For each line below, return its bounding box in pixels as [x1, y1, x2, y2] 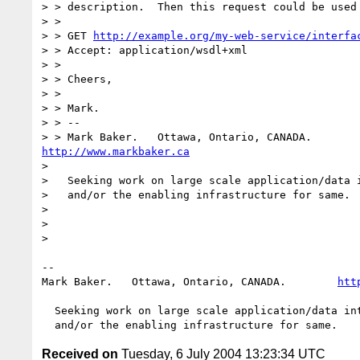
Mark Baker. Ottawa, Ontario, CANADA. [42, 275, 337, 288]
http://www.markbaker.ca [42, 145, 190, 157]
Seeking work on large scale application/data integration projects [42, 304, 55, 317]
